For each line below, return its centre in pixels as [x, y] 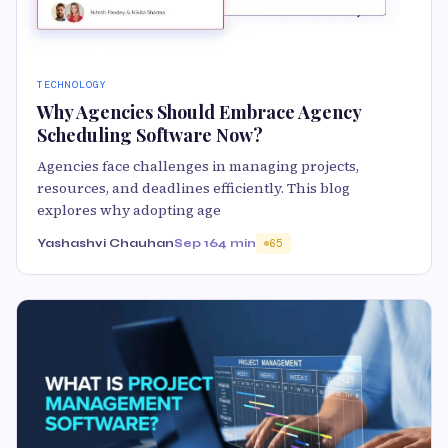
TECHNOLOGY [72, 85]
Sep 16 [196, 243]
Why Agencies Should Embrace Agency [199, 112]
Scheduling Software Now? [150, 135]
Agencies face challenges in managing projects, [198, 166]
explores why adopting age [129, 210]
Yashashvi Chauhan [105, 243]
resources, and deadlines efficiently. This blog [193, 188]
